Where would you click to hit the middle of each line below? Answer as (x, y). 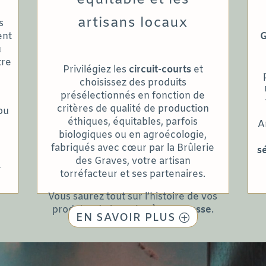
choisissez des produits (133, 83)
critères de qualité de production (133, 109)
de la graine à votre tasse (153, 210)
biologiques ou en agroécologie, (133, 135)
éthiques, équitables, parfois (133, 122)
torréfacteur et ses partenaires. (133, 174)
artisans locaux (133, 23)
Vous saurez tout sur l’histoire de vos (133, 197)
